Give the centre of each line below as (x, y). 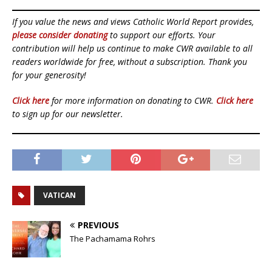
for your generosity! (49, 75)
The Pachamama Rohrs (113, 238)
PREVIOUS (98, 225)
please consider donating (60, 35)
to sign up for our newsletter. (68, 114)
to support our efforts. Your (161, 35)
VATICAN (59, 195)
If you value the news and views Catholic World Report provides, (133, 21)
